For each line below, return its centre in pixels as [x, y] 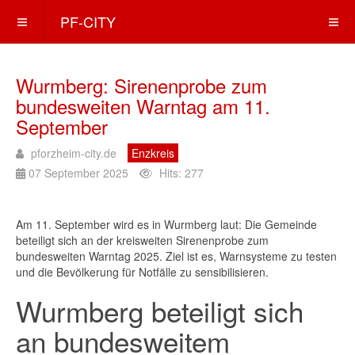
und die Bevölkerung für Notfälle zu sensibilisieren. [142, 272]
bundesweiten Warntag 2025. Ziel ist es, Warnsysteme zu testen [176, 256]
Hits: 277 [181, 173]
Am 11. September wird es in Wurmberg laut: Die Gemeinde [166, 224]
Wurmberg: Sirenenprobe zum [141, 85]
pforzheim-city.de [74, 153]
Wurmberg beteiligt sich [160, 311]
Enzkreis [153, 153]
